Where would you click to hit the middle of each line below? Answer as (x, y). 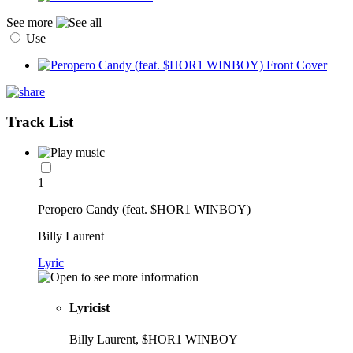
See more (31, 22)
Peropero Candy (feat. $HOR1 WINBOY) (144, 210)
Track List (40, 122)
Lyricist (89, 308)
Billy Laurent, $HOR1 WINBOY (154, 339)
